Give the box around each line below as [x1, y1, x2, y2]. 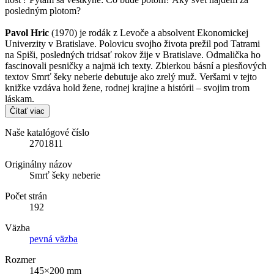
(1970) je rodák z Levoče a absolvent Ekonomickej [51, 27, 248, 38]
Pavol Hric [5, 27, 51, 38]
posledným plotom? [5, 5, 81, 16]
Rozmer [5, 254, 35, 265]
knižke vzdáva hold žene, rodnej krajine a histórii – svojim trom [5, 82, 250, 93]
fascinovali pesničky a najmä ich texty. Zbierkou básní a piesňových [5, 60, 267, 71]
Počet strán [5, 190, 47, 201]
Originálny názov [5, 158, 72, 169]
